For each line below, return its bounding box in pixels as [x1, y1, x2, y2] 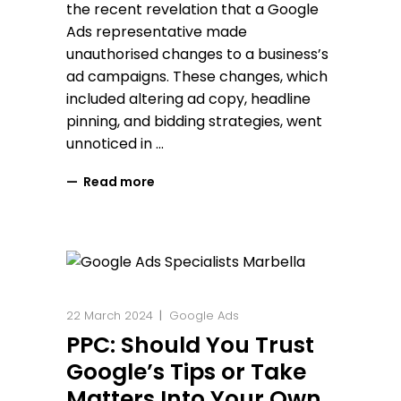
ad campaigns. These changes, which [66, 66, 328, 88]
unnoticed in [66, 133, 156, 155]
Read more [83, 173, 155, 192]
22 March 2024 [66, 306, 153, 324]
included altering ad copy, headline [66, 89, 311, 110]
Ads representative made [66, 21, 247, 43]
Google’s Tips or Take [66, 355, 306, 388]
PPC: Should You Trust [66, 328, 314, 361]
